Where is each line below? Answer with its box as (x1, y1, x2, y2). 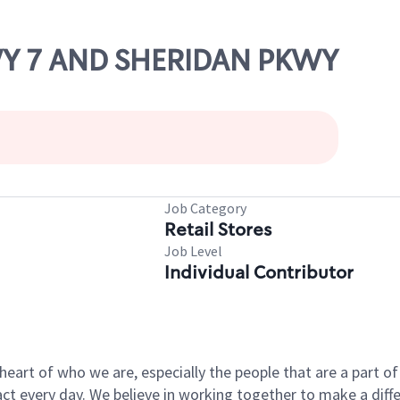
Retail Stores (164, 218, 271, 241)
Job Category (164, 199, 246, 217)
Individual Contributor (164, 261, 354, 284)
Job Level (164, 242, 222, 260)
